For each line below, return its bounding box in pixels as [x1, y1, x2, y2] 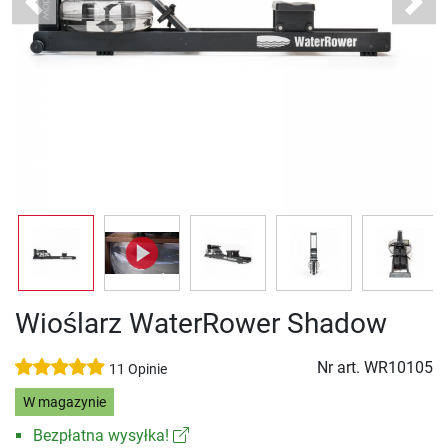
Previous [32, 2, 94, 22]
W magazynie [22, 393, 106, 411]
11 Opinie [109, 361, 167, 379]
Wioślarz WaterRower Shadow [15, 307, 387, 341]
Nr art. [317, 358, 364, 378]
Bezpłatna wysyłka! [32, 426, 173, 446]
